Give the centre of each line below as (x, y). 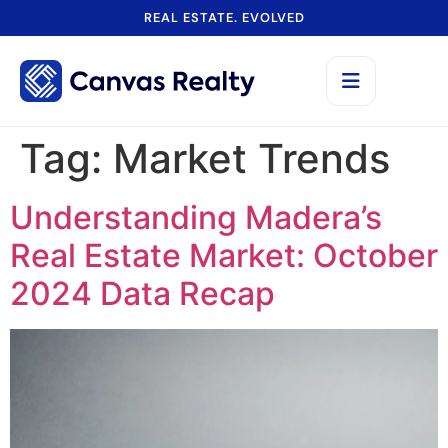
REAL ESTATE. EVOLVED (224, 17)
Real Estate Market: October (224, 255)
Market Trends (251, 158)
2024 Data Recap (142, 293)
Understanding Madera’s (196, 217)
